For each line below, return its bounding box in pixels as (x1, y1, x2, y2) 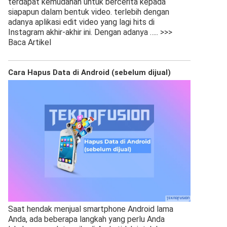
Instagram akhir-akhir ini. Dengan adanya (8, 27, 150, 37)
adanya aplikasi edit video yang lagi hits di (8, 17, 155, 27)
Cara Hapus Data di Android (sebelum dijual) (8, 68, 171, 77)
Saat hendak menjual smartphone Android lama (8, 204, 173, 214)
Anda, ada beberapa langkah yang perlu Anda (8, 214, 165, 224)
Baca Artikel (8, 37, 51, 47)
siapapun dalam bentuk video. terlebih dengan (8, 7, 169, 17)
